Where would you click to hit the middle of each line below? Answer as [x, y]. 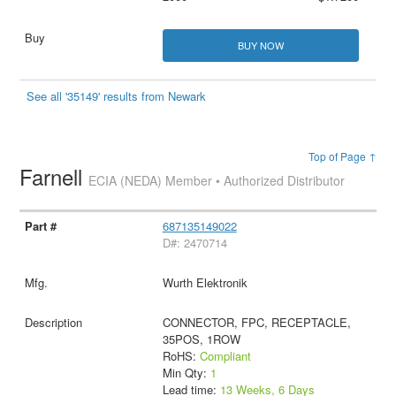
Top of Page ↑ [342, 156]
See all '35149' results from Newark [117, 95]
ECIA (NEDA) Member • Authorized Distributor [217, 180]
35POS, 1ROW [201, 339]
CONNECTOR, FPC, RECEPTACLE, [256, 322]
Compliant [225, 355]
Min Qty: [186, 372]
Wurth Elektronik [205, 282]
